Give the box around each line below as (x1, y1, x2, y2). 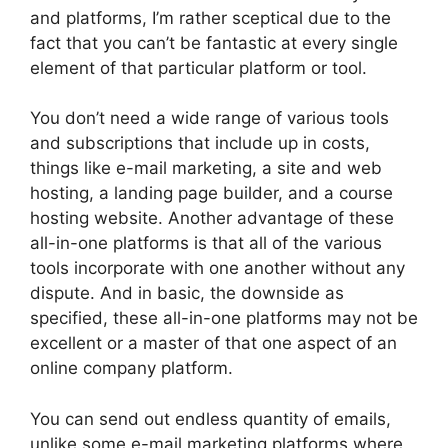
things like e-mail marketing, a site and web (30, 158, 382, 178)
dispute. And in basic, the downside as (30, 283, 344, 303)
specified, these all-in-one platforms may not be (30, 308, 418, 328)
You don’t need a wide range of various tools (30, 108, 389, 128)
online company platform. (30, 358, 233, 378)
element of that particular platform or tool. (30, 57, 367, 78)
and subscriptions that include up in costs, (30, 133, 370, 153)
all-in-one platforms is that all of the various (30, 233, 382, 253)
